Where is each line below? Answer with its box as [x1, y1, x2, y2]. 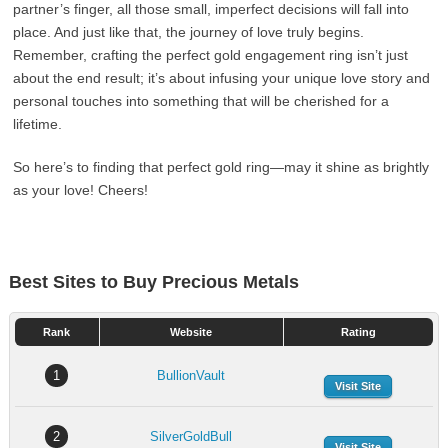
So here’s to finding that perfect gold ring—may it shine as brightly [13, 159, 430, 175]
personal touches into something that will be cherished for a [13, 93, 390, 109]
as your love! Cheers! [13, 182, 149, 198]
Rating [340, 326, 376, 338]
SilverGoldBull [149, 429, 232, 444]
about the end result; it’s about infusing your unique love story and [13, 70, 431, 86]
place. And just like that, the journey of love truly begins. [13, 24, 365, 40]
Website [170, 326, 213, 338]
